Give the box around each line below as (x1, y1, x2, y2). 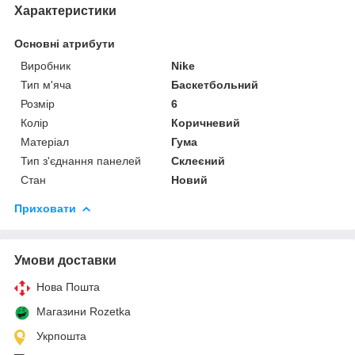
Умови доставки (14, 253, 116, 267)
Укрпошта (36, 329, 86, 342)
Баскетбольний (171, 78, 259, 91)
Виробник (21, 59, 71, 72)
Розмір (21, 97, 55, 110)
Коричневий (171, 116, 241, 129)
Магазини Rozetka (36, 304, 131, 318)
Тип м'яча (21, 78, 71, 91)
